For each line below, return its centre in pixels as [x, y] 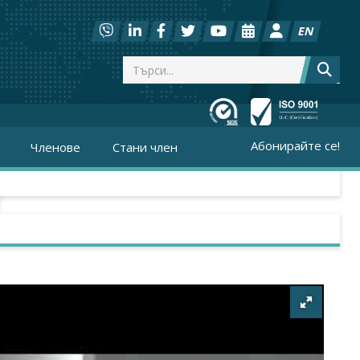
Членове [55, 147]
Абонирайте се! [295, 145]
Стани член [145, 147]
